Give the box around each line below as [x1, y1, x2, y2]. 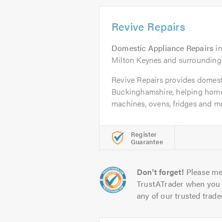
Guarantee [131, 137, 163, 146]
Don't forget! [137, 166, 184, 177]
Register [131, 129, 157, 139]
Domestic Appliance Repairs [111, 42, 214, 54]
